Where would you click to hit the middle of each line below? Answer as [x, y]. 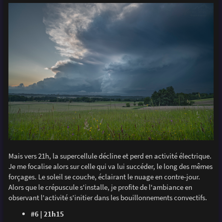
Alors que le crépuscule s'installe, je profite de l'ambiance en [100, 187]
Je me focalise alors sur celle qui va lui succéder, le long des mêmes [110, 166]
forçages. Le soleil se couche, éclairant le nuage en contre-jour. [104, 176]
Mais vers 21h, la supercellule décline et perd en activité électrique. [110, 156]
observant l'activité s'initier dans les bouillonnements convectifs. [108, 197]
